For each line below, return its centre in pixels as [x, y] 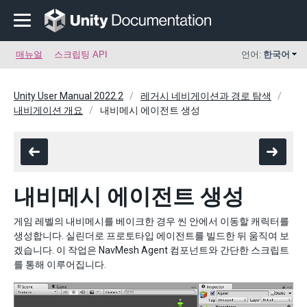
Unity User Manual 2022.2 [69, 96]
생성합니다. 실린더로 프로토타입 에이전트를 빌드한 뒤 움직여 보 [151, 236]
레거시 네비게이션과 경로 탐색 [206, 96]
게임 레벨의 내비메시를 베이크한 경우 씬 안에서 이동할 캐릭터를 [151, 221]
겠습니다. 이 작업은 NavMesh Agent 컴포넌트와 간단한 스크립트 [151, 250]
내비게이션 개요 [48, 110]
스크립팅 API [81, 54]
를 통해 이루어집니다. [60, 265]
